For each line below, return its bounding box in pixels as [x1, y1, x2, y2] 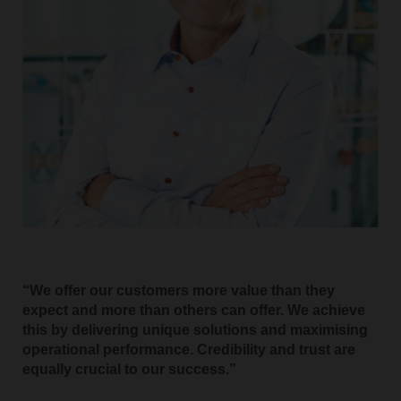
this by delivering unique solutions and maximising [21, 322, 368, 338]
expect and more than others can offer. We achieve [21, 303, 365, 319]
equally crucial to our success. [21, 362, 229, 378]
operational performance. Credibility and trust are [21, 342, 355, 358]
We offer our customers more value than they [29, 283, 335, 299]
